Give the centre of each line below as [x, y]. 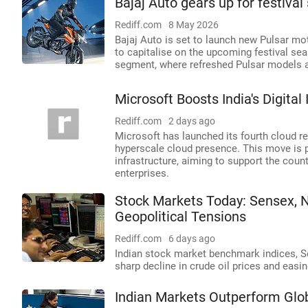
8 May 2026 [194, 25]
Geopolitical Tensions [180, 217]
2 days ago [192, 121]
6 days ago [192, 239]
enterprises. [142, 173]
